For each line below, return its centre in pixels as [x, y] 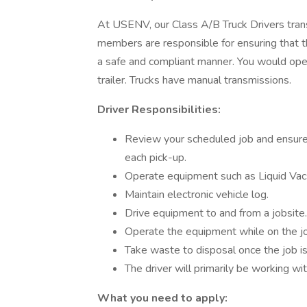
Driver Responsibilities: [159, 110]
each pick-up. [156, 158]
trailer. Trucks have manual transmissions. [194, 80]
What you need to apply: [162, 298]
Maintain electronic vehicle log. [197, 195]
